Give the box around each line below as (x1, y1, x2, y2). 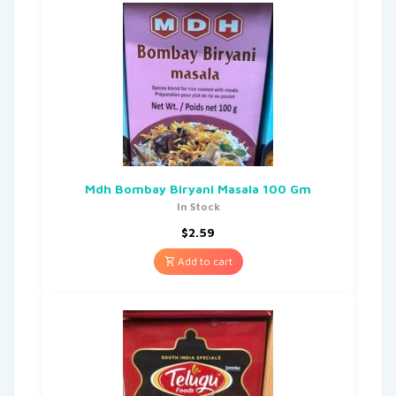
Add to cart (174, 254, 232, 268)
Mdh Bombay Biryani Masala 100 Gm (85, 180, 311, 196)
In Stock (176, 199, 220, 213)
